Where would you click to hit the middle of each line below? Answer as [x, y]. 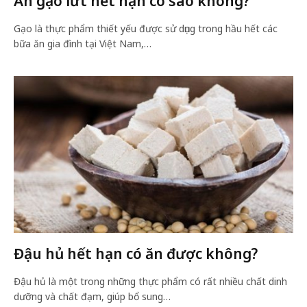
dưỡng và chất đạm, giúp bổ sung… [92, 296]
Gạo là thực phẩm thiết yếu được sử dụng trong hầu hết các [146, 28]
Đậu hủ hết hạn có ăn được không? [136, 254]
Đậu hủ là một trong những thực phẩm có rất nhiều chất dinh [150, 281]
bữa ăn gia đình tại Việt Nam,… [83, 43]
